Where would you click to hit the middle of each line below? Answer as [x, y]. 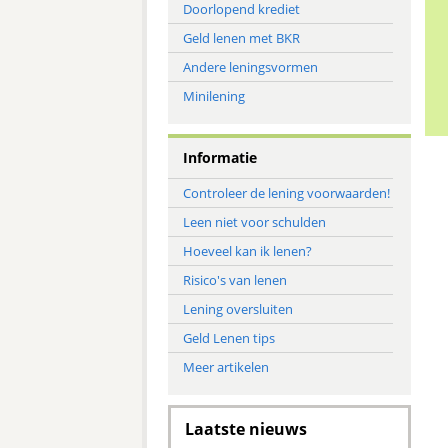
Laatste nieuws [245, 429]
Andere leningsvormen [250, 67]
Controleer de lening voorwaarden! [286, 193]
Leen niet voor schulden [254, 222]
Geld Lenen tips [228, 338]
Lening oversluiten [237, 309]
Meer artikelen [225, 367]
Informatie [219, 157]
